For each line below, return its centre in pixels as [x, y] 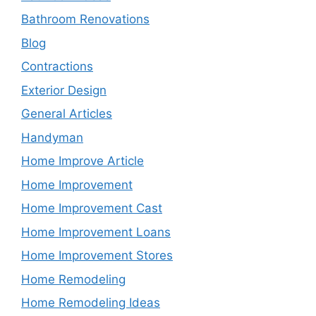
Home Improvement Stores [97, 255]
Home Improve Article [83, 161]
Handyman [52, 137]
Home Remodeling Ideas [91, 303]
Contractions [57, 66]
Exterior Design [64, 90]
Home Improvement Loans [96, 232]
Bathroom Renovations [85, 19]
